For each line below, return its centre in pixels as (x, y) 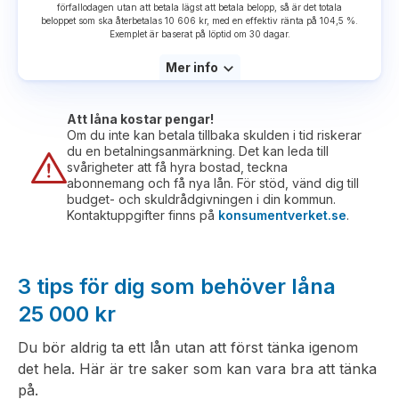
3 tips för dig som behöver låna (177, 287)
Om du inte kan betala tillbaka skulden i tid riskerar (214, 135)
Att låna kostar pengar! (140, 119)
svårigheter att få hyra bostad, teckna (177, 167)
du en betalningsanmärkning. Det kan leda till (198, 151)
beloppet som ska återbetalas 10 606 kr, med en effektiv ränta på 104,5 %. (199, 21)
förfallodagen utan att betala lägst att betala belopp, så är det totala (199, 8)
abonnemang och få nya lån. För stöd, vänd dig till (213, 183)
